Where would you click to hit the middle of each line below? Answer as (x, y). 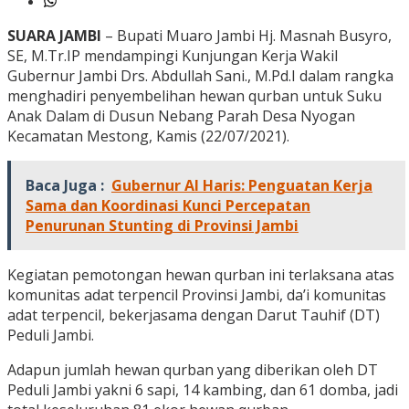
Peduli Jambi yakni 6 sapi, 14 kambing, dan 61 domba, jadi (203, 390)
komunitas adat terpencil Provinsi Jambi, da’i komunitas (197, 295)
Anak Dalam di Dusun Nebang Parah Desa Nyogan (181, 116)
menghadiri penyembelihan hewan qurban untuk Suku (194, 96)
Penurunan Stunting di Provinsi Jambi (162, 226)
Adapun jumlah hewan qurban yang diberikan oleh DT (193, 370)
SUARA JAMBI (54, 36)
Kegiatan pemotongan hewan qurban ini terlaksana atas (201, 275)
